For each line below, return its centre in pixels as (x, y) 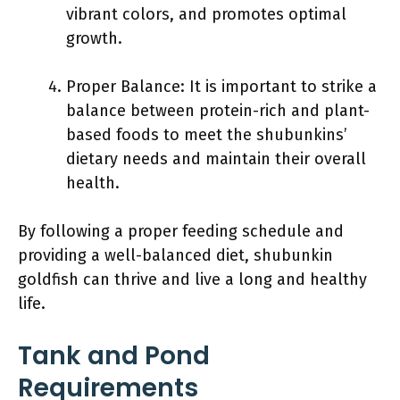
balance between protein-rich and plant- (218, 110)
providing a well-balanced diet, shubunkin (175, 255)
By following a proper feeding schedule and (181, 231)
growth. (94, 38)
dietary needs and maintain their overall (216, 158)
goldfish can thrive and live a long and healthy (192, 279)
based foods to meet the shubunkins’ (207, 134)
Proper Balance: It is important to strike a (221, 86)
